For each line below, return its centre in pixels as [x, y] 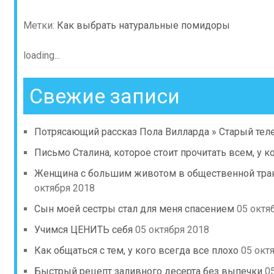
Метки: [40, 25]
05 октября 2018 [172, 230]
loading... [42, 55]
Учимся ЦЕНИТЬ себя [83, 230]
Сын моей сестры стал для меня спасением [134, 209]
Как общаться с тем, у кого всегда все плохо [136, 250]
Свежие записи [105, 96]
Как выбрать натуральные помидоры [143, 25]
